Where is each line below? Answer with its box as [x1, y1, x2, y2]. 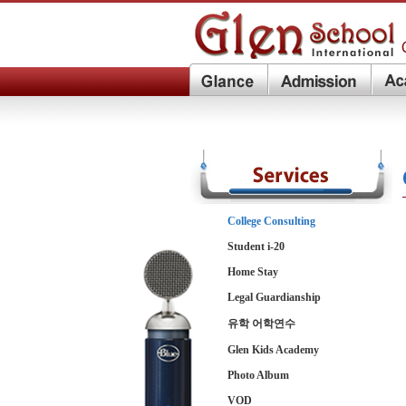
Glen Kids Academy [227, 343, 319, 356]
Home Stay [227, 266, 278, 278]
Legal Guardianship [227, 291, 321, 304]
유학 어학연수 [227, 317, 295, 330]
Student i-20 [227, 240, 285, 253]
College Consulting [227, 215, 315, 227]
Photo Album [227, 369, 289, 382]
